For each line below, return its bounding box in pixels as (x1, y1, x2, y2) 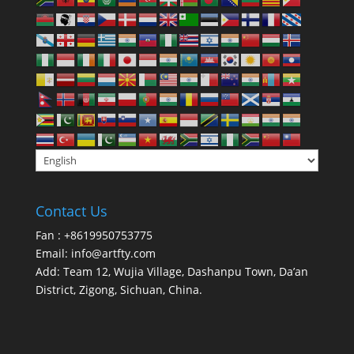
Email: (35, 246, 71, 262)
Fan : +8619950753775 (35, 228, 153, 243)
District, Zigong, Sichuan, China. (35, 282, 202, 298)
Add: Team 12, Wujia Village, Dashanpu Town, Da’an (35, 264, 308, 280)
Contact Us (35, 201, 107, 221)
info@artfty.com (70, 246, 156, 262)
